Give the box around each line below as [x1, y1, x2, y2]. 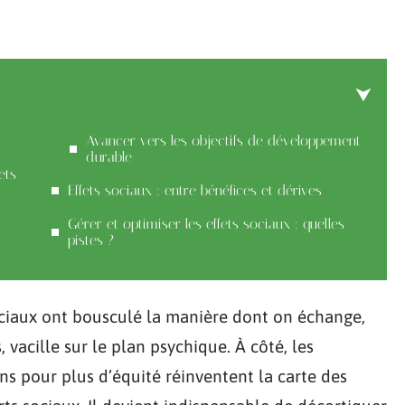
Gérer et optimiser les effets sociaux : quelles [68, 215, 344, 232]
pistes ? [68, 231, 114, 249]
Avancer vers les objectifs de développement [86, 132, 361, 149]
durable [86, 148, 132, 165]
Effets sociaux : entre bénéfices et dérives [68, 182, 322, 199]
